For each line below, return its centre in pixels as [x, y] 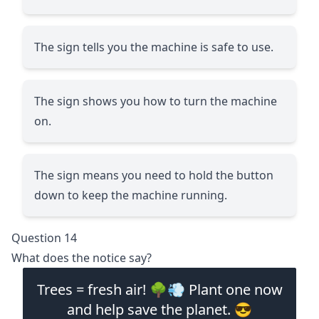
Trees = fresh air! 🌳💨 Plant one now [159, 289]
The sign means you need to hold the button [154, 175]
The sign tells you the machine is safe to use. [154, 47]
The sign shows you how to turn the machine [156, 101]
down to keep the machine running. [131, 195]
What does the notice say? [82, 257]
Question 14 [44, 237]
